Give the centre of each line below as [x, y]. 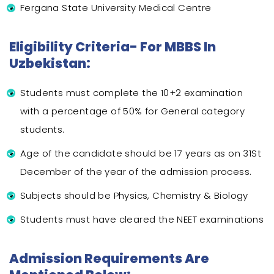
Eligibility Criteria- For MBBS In [113, 47]
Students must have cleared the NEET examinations [142, 220]
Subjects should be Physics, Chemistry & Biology [134, 196]
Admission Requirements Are [109, 259]
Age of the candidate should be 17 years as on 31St [141, 154]
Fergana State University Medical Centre [116, 8]
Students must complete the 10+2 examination [132, 93]
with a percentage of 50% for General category [132, 111]
